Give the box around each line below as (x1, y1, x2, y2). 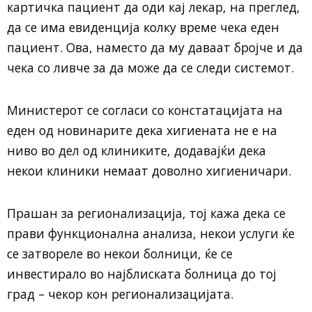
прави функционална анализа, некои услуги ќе (7, 225, 295, 242)
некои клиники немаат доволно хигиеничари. (7, 162, 291, 180)
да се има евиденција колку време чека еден (7, 19, 279, 36)
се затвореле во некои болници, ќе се (7, 245, 233, 263)
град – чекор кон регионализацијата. (7, 286, 233, 303)
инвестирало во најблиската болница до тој (7, 265, 276, 283)
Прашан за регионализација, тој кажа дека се (7, 205, 286, 222)
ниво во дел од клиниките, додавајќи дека (7, 142, 266, 159)
